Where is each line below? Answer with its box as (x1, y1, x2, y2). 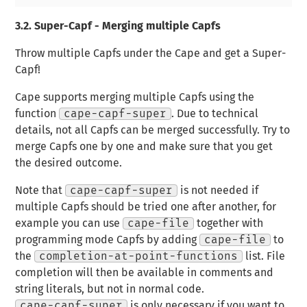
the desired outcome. (15, 158, 123, 169)
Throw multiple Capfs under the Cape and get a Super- (15, 48, 286, 60)
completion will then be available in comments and (15, 267, 274, 279)
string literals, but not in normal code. (15, 284, 205, 295)
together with (194, 218, 264, 230)
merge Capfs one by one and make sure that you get (15, 141, 273, 153)
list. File (243, 251, 286, 262)
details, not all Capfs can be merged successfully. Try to (15, 125, 291, 136)
